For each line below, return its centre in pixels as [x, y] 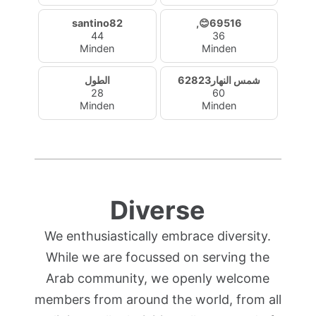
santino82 [97, 23]
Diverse [158, 210]
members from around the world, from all [158, 299]
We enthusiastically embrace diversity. [158, 236]
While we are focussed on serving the [158, 257]
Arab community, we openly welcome [158, 278]
